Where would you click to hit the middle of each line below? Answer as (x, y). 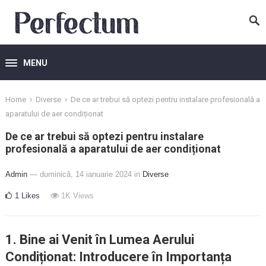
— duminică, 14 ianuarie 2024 (80, 174)
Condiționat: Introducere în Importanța (118, 257)
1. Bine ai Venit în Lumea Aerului (99, 240)
